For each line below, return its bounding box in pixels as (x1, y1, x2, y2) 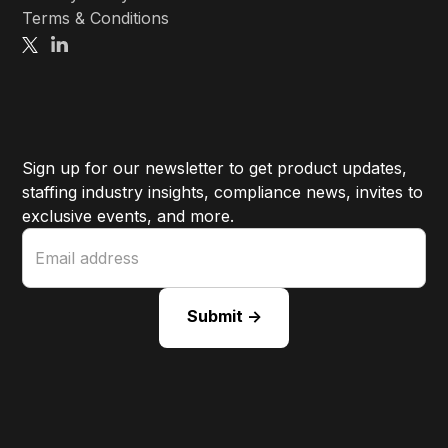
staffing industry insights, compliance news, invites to (22, 182, 424, 203)
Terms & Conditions (22, 8, 170, 29)
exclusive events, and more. (22, 206, 235, 227)
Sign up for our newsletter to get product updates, (22, 158, 408, 179)
